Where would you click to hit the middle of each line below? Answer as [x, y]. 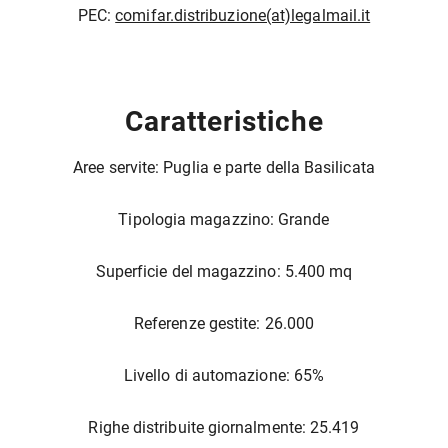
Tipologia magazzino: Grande [224, 219]
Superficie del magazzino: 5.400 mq [224, 271]
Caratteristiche [224, 121]
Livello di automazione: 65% [224, 375]
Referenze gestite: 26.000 [224, 323]
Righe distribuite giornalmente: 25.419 [224, 427]
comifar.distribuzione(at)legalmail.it [243, 15]
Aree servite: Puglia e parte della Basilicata [224, 167]
